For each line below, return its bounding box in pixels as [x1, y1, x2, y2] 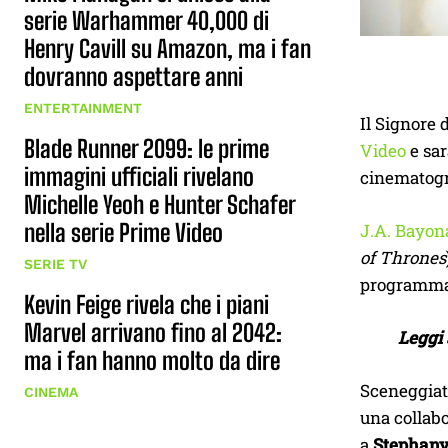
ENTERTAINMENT [24, 100, 142, 116]
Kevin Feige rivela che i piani [24, 290, 269, 319]
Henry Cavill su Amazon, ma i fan [24, 34, 311, 63]
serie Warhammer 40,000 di [24, 6, 269, 35]
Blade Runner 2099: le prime [24, 134, 269, 163]
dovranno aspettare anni [24, 62, 243, 91]
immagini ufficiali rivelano [24, 162, 254, 191]
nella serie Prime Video [24, 218, 223, 247]
